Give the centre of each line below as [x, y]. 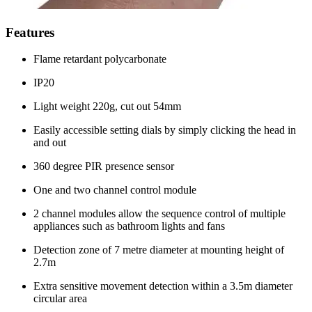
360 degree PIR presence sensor [104, 166]
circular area [60, 299]
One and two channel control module [115, 190]
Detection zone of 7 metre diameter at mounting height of [159, 250]
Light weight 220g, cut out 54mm [107, 107]
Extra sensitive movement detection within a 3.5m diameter [163, 286]
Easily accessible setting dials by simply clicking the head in [165, 130]
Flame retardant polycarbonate [100, 59]
